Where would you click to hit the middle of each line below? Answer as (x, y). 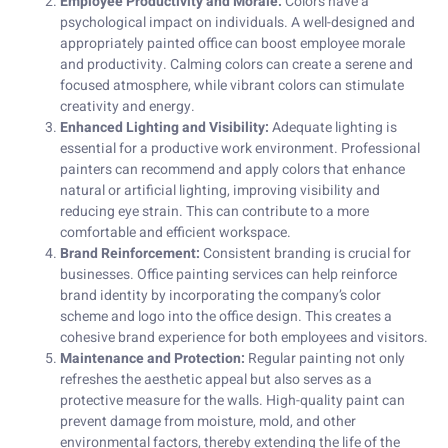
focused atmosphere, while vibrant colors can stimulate (232, 85)
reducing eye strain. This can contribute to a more (214, 211)
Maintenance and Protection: (152, 358)
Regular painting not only (325, 358)
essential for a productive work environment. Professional (240, 148)
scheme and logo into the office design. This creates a (226, 316)
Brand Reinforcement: (130, 253)
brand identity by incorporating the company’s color (220, 295)
